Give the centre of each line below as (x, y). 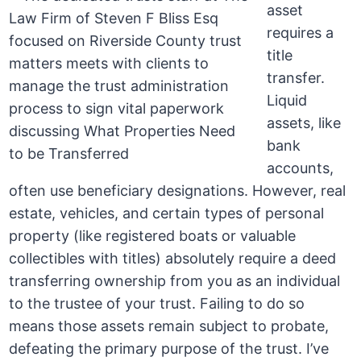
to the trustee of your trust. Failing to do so (157, 304)
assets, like (304, 123)
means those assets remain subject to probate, (169, 326)
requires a (301, 33)
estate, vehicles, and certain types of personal (167, 214)
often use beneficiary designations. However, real (178, 191)
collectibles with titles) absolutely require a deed (173, 259)
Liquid (287, 101)
